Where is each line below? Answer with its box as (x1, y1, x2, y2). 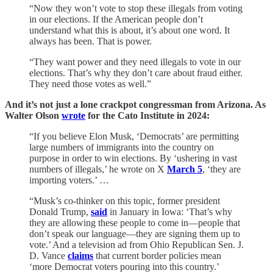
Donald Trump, (29, 206, 91, 217)
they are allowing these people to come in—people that (29, 217, 240, 228)
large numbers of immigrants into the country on (29, 141, 214, 152)
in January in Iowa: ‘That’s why (107, 206, 232, 217)
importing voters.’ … (29, 174, 109, 185)
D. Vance (29, 250, 68, 261)
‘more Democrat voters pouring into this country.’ (29, 261, 219, 272)
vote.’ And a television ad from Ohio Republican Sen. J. (29, 239, 244, 250)
